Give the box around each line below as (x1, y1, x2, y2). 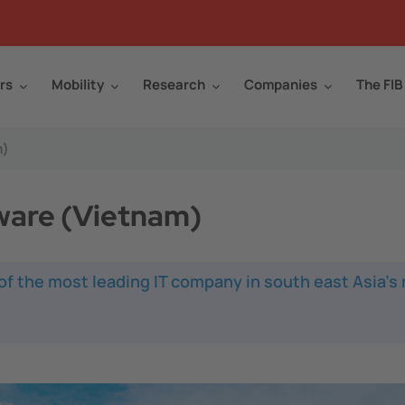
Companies (244, 75, 317, 94)
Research (143, 75, 205, 94)
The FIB (356, 75, 402, 94)
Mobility (52, 75, 104, 94)
